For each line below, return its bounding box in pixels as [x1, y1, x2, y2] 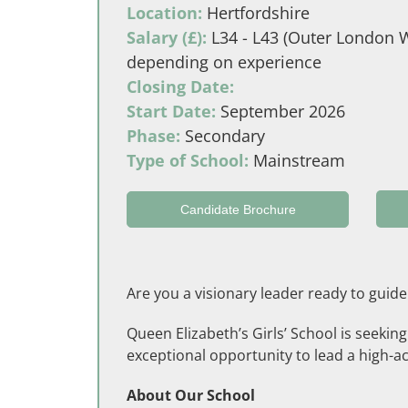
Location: [127, 2, 202, 24]
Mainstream [249, 149, 345, 171]
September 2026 [216, 100, 345, 122]
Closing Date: [127, 76, 234, 97]
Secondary [180, 125, 265, 147]
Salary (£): [127, 26, 207, 48]
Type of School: [127, 149, 249, 171]
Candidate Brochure [179, 201, 296, 217]
